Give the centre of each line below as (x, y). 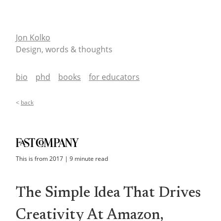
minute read (91, 159)
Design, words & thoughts (64, 49)
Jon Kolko (33, 37)
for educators (114, 77)
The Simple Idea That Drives (108, 194)
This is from (33, 159)
